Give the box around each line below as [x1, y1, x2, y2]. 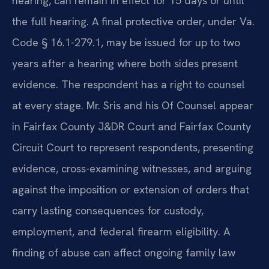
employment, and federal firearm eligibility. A [12, 225, 230, 239]
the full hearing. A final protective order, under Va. [12, 14, 255, 29]
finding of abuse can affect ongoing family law [12, 246, 235, 260]
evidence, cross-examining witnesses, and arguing [12, 162, 252, 176]
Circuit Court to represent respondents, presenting [12, 141, 253, 155]
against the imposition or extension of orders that [12, 183, 249, 197]
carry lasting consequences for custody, [12, 204, 204, 218]
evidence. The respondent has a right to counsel [12, 77, 245, 92]
